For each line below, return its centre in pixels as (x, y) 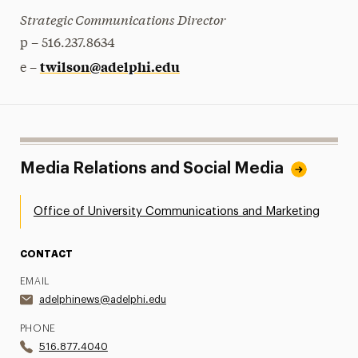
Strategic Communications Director (122, 19)
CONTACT (46, 254)
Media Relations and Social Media (151, 169)
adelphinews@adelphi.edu (102, 299)
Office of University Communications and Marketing (176, 211)
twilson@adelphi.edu (109, 66)
